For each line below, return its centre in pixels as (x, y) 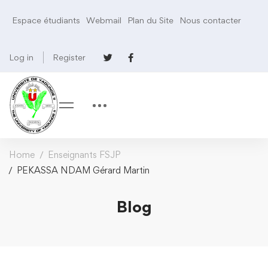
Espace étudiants (46, 20)
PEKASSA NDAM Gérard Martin (83, 170)
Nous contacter (210, 20)
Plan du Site (150, 20)
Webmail (104, 20)
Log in (21, 57)
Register (69, 57)
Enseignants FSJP (84, 155)
